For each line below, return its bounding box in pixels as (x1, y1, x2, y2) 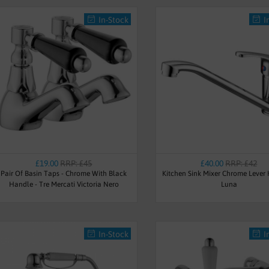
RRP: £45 (60, 158, 92, 168)
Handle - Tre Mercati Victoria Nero (8, 180, 119, 189)
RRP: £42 (225, 158, 258, 168)
